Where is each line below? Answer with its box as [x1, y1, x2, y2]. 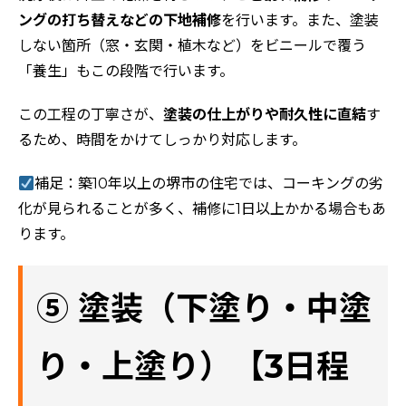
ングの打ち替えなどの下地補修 [18, 12, 221, 30]
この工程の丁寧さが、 [18, 106, 163, 124]
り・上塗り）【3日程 [36, 346, 349, 387]
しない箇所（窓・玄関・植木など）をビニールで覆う [18, 37, 366, 55]
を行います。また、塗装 [221, 12, 379, 30]
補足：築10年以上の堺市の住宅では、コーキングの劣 [34, 175, 384, 193]
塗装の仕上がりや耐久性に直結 [163, 106, 366, 124]
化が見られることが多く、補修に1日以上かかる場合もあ [18, 200, 386, 218]
